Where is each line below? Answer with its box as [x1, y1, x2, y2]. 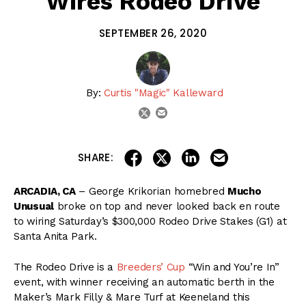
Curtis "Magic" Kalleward [104, 87, 223, 100]
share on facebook [142, 147, 234, 160]
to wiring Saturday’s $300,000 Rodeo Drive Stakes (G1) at [14, 215, 287, 228]
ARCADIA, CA [14, 185, 76, 198]
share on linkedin [199, 147, 283, 160]
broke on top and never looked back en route [53, 200, 280, 213]
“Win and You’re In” [184, 260, 279, 273]
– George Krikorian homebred [75, 185, 228, 198]
